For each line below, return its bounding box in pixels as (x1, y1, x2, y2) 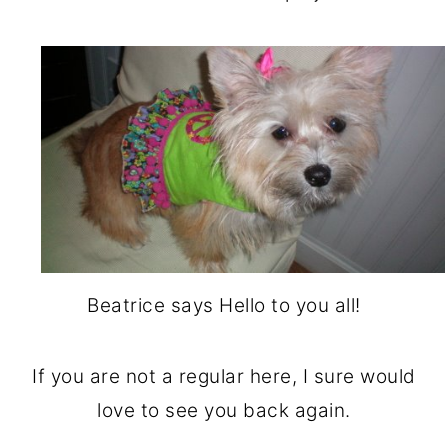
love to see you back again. (97, 399, 351, 423)
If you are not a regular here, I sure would (32, 365, 416, 389)
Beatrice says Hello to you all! (87, 294, 361, 318)
